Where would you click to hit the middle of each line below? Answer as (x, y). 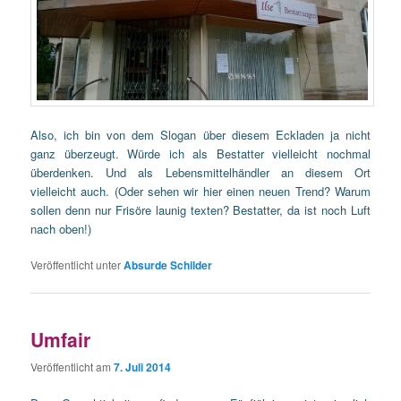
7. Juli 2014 (143, 367)
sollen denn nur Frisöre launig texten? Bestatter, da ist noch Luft (200, 210)
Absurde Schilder (168, 265)
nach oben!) (61, 229)
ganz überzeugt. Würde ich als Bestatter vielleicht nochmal (200, 154)
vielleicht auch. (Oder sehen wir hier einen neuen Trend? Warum (200, 192)
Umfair (61, 339)
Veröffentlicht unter (76, 265)
